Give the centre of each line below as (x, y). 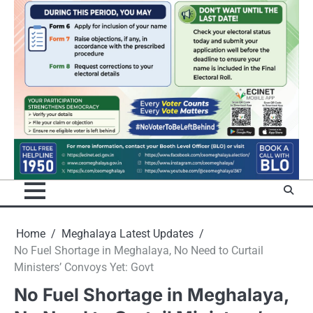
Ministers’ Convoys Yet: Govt (84, 268)
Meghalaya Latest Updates (128, 234)
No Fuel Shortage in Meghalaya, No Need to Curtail (139, 251)
